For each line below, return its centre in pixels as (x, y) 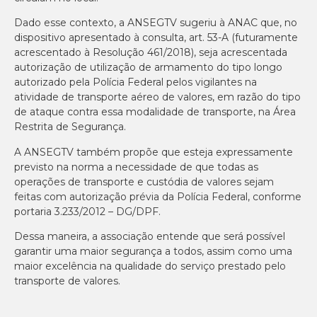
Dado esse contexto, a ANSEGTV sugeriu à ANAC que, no (156, 23)
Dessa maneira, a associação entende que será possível (150, 236)
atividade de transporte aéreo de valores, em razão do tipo (157, 97)
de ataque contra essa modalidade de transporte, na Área (155, 112)
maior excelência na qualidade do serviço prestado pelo (150, 266)
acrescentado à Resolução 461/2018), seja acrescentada (151, 53)
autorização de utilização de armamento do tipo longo (148, 68)
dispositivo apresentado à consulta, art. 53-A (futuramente (156, 38)
